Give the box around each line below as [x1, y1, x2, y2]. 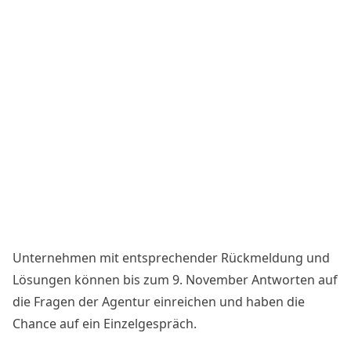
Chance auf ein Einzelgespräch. [13, 315, 197, 333]
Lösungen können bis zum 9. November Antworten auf [13, 271, 338, 289]
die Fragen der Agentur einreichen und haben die [13, 293, 305, 311]
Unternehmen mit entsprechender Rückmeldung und [13, 249, 330, 267]
